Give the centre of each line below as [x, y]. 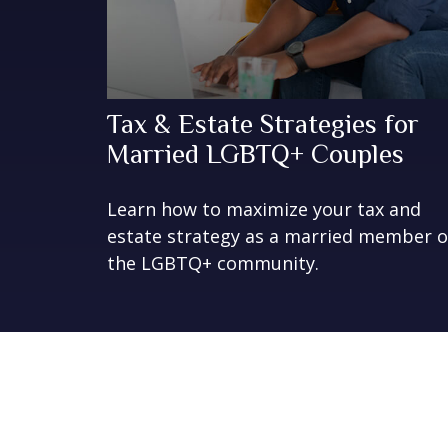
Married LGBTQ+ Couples [255, 153]
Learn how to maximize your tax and [264, 208]
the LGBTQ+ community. [213, 262]
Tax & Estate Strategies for [263, 123]
